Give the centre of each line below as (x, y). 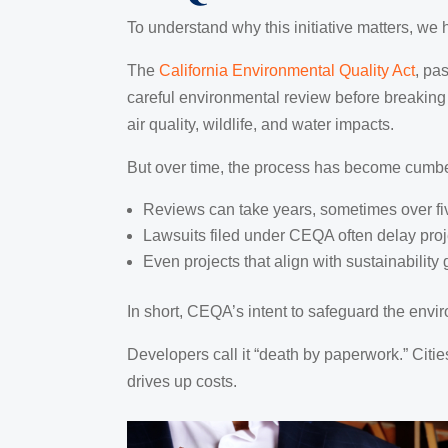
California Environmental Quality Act (287, 70)
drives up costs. (182, 381)
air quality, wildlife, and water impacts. (260, 124)
